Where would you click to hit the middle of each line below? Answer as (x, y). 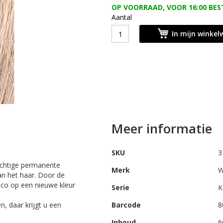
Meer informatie (162, 128)
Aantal (122, 17)
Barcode (126, 205)
